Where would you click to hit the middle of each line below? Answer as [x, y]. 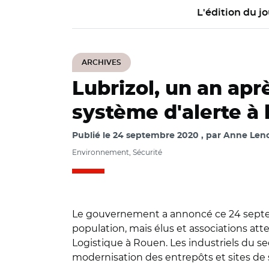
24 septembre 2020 [156, 136]
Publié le [92, 136]
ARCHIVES [101, 62]
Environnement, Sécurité [117, 152]
